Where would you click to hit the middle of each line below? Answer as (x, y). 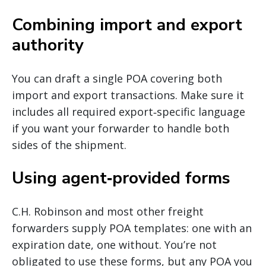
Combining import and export (127, 25)
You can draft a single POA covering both (117, 78)
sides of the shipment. (69, 145)
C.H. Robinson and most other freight (108, 211)
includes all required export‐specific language (129, 111)
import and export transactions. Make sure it (128, 95)
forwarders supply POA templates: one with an (132, 228)
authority (48, 45)
